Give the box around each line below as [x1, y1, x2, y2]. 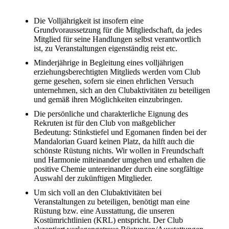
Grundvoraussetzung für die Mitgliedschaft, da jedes [34, 26, 202, 35]
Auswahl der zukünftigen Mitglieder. [34, 174, 152, 183]
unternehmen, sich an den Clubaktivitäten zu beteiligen [34, 86, 210, 95]
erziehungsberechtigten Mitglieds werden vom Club [34, 67, 200, 77]
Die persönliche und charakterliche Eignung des [34, 109, 188, 119]
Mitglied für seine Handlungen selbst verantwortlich [34, 35, 201, 44]
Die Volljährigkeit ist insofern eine [34, 16, 144, 26]
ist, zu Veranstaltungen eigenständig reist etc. [34, 44, 177, 53]
